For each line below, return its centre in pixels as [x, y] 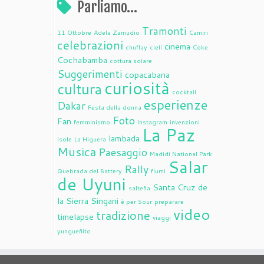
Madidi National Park [181, 154]
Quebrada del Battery [90, 171]
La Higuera [90, 139]
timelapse [75, 217]
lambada [124, 138]
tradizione [123, 215]
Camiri [199, 32]
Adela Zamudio [117, 32]
